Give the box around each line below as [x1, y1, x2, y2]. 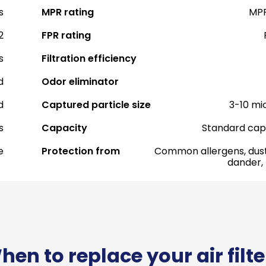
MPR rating [41, 5, 94, 19]
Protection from [41, 144, 120, 158]
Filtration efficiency [41, 52, 137, 65]
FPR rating [41, 28, 91, 42]
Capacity [41, 121, 87, 135]
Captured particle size [41, 98, 151, 112]
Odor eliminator [41, 75, 119, 88]
